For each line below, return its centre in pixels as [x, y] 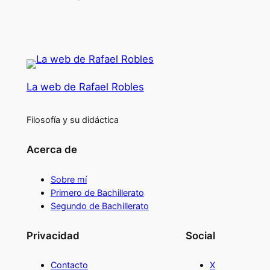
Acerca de [52, 150]
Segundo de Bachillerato [99, 206]
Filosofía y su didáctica [72, 119]
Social [201, 235]
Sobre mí [68, 179]
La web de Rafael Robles [85, 86]
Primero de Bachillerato [97, 192]
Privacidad [53, 235]
